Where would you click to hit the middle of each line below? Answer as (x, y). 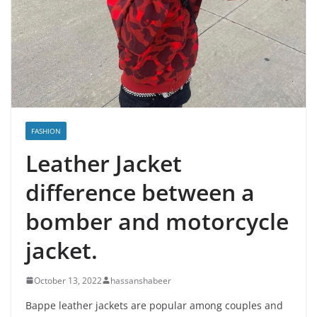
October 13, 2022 (68, 280)
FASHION (46, 131)
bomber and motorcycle (157, 221)
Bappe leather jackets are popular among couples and (154, 305)
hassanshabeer (141, 280)
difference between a (140, 192)
